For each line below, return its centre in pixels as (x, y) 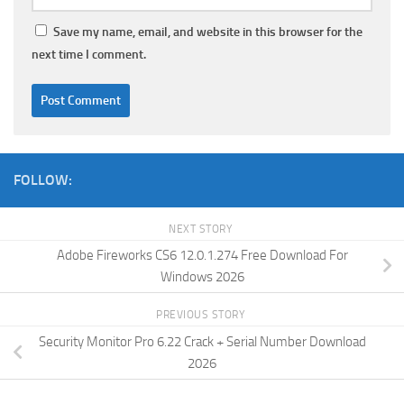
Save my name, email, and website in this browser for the (208, 32)
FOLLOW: (43, 179)
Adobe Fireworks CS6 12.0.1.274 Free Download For (202, 256)
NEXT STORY (202, 229)
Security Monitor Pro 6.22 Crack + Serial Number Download (202, 341)
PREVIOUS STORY (202, 315)
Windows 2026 (202, 277)
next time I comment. (89, 54)
